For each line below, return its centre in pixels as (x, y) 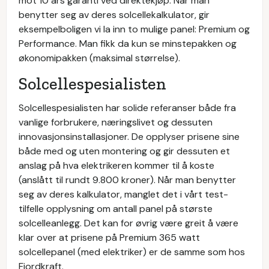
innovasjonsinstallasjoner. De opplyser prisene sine (129, 136)
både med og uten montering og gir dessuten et (124, 151)
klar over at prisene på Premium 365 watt (109, 237)
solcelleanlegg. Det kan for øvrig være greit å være (128, 223)
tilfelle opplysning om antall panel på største (116, 208)
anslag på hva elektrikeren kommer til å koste (116, 165)
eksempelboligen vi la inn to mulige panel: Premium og (134, 29)
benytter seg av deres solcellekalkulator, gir (114, 14)
